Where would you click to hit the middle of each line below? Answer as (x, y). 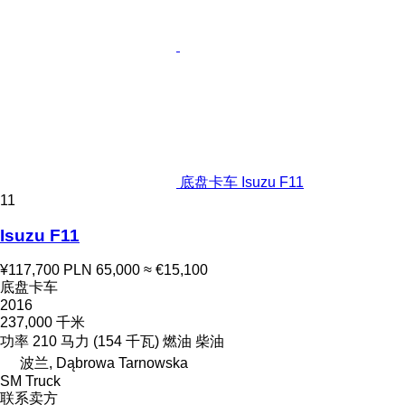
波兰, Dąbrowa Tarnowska (104, 363)
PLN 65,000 (102, 270)
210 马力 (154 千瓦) (96, 342)
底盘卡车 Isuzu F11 (242, 182)
